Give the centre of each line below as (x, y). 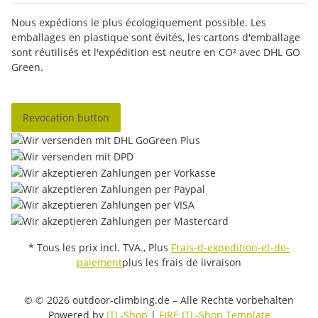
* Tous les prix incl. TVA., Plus (100, 247)
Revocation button (66, 117)
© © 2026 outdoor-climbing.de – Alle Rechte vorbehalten (159, 300)
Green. (27, 67)
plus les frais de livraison (182, 262)
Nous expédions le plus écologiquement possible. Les (139, 22)
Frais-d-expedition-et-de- (230, 247)
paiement (99, 262)
